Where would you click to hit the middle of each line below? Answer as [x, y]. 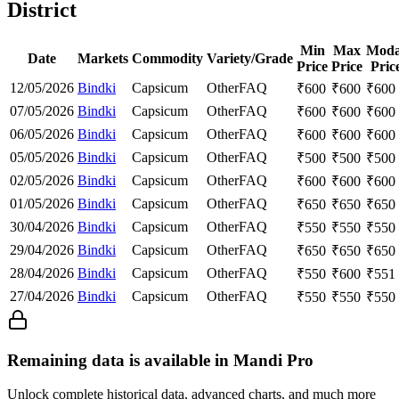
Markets [103, 58]
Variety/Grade [250, 58]
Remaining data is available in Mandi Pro [160, 360]
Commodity [167, 58]
